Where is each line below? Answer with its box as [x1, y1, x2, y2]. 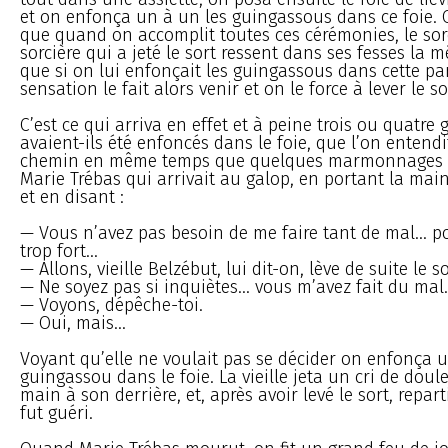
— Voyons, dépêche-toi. [20, 293, 203, 316]
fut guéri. [20, 401, 93, 424]
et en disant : [20, 185, 124, 208]
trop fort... [20, 239, 98, 262]
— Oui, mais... [20, 311, 126, 334]
